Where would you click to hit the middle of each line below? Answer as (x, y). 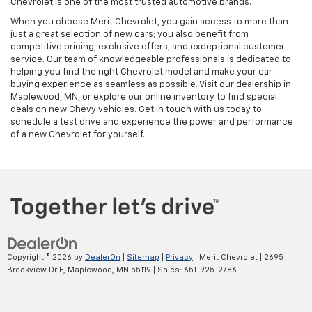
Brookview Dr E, (36, 270)
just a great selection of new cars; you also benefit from (130, 35)
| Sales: (167, 270)
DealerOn (103, 257)
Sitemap (143, 257)
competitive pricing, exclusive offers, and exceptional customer (148, 47)
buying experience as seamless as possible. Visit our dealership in (151, 85)
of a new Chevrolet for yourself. (78, 135)
